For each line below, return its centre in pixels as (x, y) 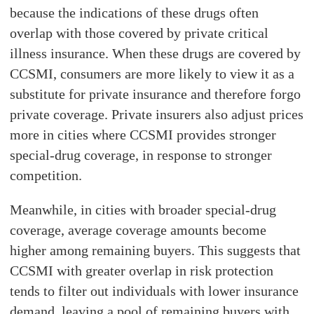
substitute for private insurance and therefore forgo (156, 94)
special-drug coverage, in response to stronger (141, 155)
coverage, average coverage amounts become (138, 230)
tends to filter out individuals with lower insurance (155, 291)
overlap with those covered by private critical (139, 33)
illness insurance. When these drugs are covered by (156, 53)
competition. (46, 175)
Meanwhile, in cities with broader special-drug (143, 209)
